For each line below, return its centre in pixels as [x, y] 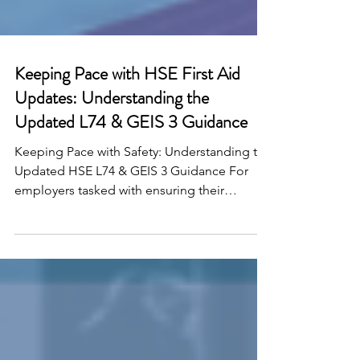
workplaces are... [62, 274]
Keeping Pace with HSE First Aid [127, 138]
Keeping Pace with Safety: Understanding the [143, 216]
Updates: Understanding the [112, 162]
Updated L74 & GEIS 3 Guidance [131, 186]
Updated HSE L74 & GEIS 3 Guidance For [131, 235]
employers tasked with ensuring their [119, 254]
